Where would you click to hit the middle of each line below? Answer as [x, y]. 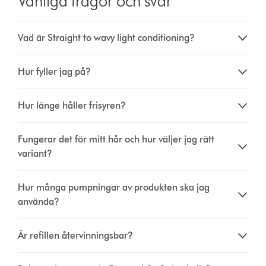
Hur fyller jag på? [55, 71]
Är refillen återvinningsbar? [76, 235]
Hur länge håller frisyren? [72, 105]
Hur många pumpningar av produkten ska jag [114, 187]
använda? [39, 201]
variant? [35, 153]
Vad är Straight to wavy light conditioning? [107, 37]
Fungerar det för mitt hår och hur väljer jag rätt [116, 139]
